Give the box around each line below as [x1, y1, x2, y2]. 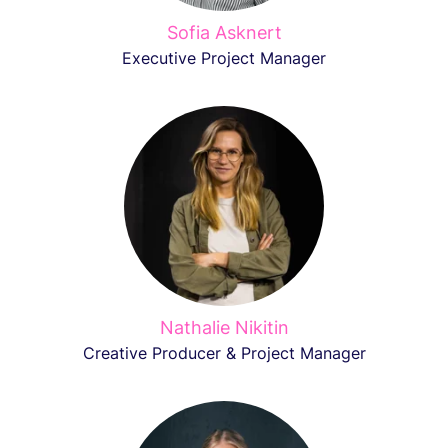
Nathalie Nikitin [159, 317, 289, 338]
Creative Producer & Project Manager [82, 343, 366, 363]
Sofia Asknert [166, 22, 282, 43]
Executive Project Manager [122, 48, 326, 68]
